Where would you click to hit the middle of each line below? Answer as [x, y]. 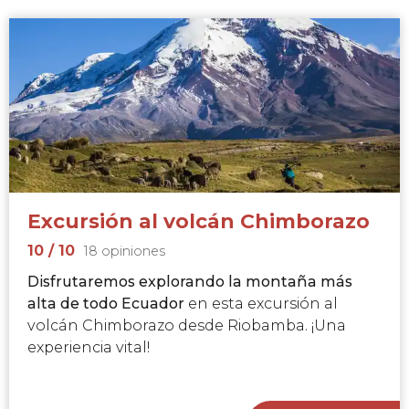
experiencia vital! [89, 348]
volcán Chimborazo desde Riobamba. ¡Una [187, 326]
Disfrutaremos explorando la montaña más [190, 282]
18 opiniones [125, 252]
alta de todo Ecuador [106, 304]
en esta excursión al [261, 304]
